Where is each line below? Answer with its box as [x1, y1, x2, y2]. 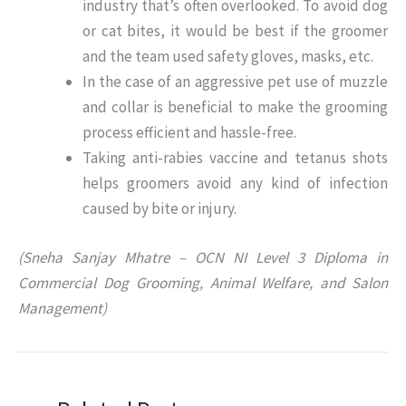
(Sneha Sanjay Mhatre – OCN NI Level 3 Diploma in [18, 246, 388, 267]
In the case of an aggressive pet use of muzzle [82, 72, 388, 92]
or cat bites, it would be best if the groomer [82, 21, 388, 42]
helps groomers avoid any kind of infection [82, 173, 388, 194]
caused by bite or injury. [82, 198, 237, 219]
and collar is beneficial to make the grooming [82, 97, 388, 118]
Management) [18, 297, 107, 318]
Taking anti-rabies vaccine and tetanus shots [82, 148, 388, 169]
